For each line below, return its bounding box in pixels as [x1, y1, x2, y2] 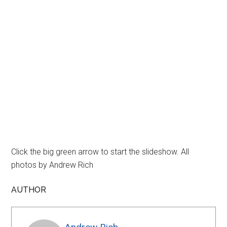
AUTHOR [11, 185, 47, 195]
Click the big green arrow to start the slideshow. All [11, 147, 190, 157]
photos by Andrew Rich [11, 160, 94, 170]
